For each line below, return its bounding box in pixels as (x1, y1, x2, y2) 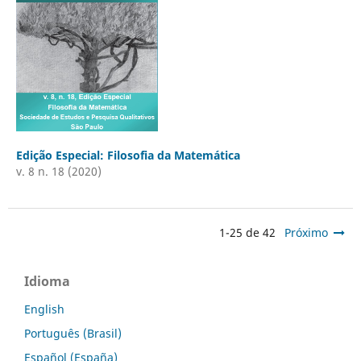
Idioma (24, 272, 70, 290)
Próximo (284, 225, 329, 240)
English (24, 301, 64, 317)
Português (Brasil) (24, 325, 122, 341)
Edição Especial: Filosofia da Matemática (15, 147, 240, 163)
